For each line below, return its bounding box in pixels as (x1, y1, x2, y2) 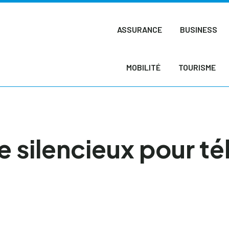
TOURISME (178, 62, 216, 72)
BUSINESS (180, 25, 218, 34)
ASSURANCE (117, 25, 163, 34)
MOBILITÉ (126, 62, 161, 72)
